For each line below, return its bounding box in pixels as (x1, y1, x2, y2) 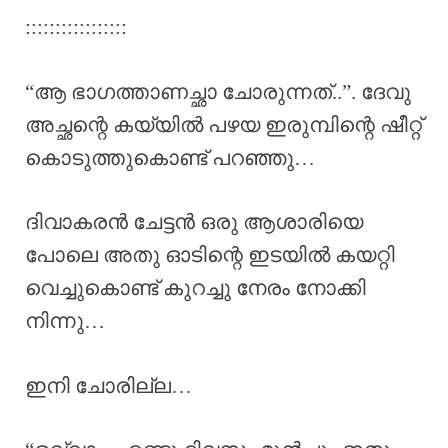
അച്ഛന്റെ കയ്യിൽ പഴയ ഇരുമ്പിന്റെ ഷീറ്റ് (25, 112, 422, 137)
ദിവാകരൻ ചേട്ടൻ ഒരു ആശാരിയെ (25, 210, 363, 235)
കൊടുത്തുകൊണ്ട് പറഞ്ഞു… (25, 145, 315, 170)
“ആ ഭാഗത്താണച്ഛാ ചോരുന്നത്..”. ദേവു (25, 79, 411, 104)
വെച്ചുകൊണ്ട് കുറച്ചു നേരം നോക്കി (25, 276, 366, 301)
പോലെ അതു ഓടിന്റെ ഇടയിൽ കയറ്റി (25, 243, 395, 268)
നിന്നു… (25, 309, 105, 334)
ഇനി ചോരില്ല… (25, 373, 192, 398)
